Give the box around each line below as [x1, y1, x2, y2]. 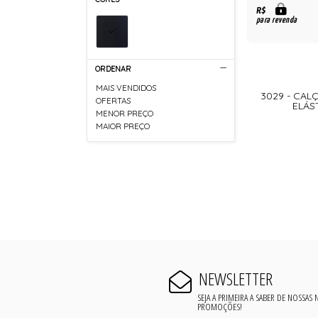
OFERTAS [96, 96, 131, 106]
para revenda [256, 16, 297, 26]
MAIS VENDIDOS [96, 83, 157, 94]
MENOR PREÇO [96, 108, 154, 119]
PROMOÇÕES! [197, 300, 243, 314]
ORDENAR [94, 64, 131, 75]
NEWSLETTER [198, 266, 273, 290]
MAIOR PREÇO [96, 121, 150, 131]
